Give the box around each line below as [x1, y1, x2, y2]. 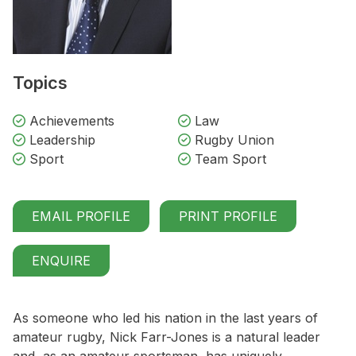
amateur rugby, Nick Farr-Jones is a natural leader [13, 329, 320, 346]
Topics [13, 72, 68, 94]
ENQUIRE [32, 253, 91, 269]
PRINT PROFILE [179, 208, 277, 225]
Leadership [25, 132, 95, 149]
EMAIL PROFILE [32, 208, 130, 225]
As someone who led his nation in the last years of [13, 310, 318, 327]
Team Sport [191, 151, 266, 168]
